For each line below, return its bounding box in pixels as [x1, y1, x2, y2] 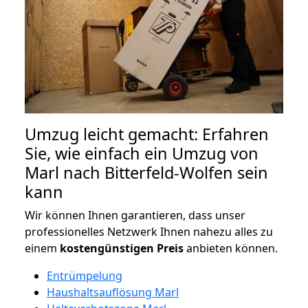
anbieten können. [184, 240, 278, 256]
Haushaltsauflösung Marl [47, 284, 179, 300]
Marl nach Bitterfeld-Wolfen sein [25, 161, 268, 184]
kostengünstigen [60, 240, 154, 256]
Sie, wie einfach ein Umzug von [25, 142, 258, 164]
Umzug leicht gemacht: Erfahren [25, 122, 269, 145]
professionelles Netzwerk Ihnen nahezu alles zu [25, 223, 273, 239]
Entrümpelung [47, 267, 122, 283]
